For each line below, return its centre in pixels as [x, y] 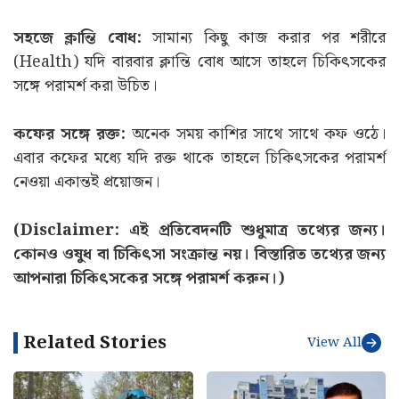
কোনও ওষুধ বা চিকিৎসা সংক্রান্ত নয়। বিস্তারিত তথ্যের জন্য [199, 255]
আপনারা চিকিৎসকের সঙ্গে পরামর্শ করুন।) [149, 279]
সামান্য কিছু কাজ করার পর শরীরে [263, 38]
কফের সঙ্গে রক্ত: [69, 134]
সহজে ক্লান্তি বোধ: [77, 38]
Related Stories [95, 343]
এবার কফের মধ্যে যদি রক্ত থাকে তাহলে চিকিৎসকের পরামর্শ [199, 159]
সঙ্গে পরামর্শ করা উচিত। [85, 86]
